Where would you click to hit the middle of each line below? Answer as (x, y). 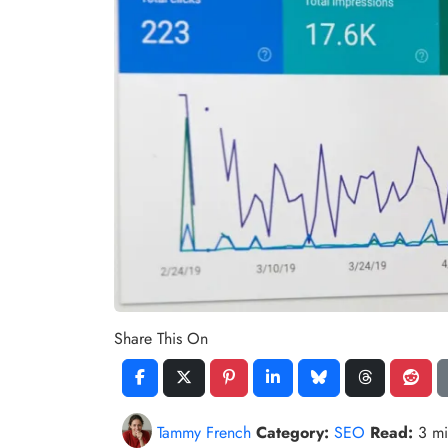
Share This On (161, 338)
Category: (292, 433)
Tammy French (204, 433)
